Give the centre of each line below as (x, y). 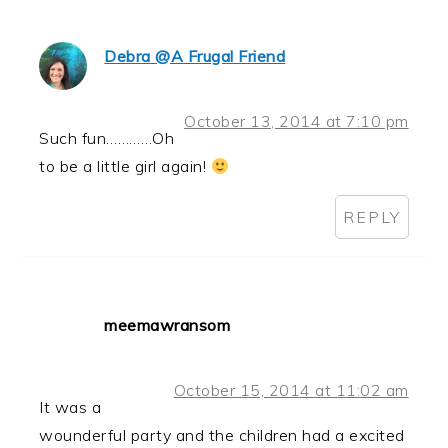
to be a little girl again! (125, 166)
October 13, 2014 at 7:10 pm (296, 121)
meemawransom (167, 325)
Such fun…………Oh (107, 138)
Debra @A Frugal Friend (195, 56)
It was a (70, 407)
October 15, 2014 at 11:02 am (291, 390)
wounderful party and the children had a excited (222, 435)
